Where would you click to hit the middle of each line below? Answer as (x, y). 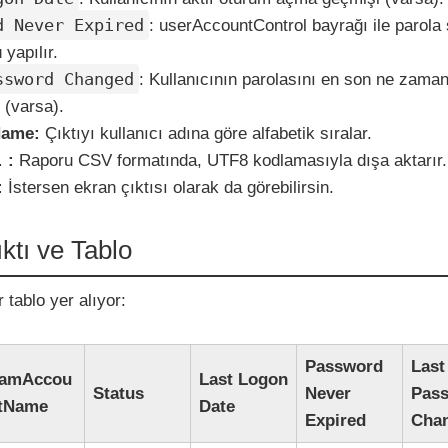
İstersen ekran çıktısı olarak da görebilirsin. (169, 188)
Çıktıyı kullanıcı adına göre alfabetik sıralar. (206, 134)
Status (119, 393)
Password (344, 366)
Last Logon (244, 379)
